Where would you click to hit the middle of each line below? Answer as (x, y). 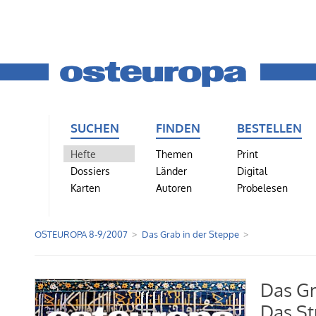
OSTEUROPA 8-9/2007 (81, 235)
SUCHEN (95, 127)
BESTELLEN (269, 127)
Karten (85, 187)
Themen (174, 153)
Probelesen (262, 187)
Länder (171, 170)
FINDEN (178, 127)
